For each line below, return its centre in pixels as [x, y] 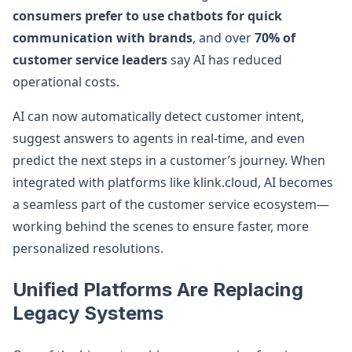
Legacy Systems [88, 313]
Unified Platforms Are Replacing [158, 290]
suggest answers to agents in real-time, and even [159, 138]
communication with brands [103, 38]
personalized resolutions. [88, 248]
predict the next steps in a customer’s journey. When [169, 160]
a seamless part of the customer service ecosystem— [171, 204]
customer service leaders [90, 60]
